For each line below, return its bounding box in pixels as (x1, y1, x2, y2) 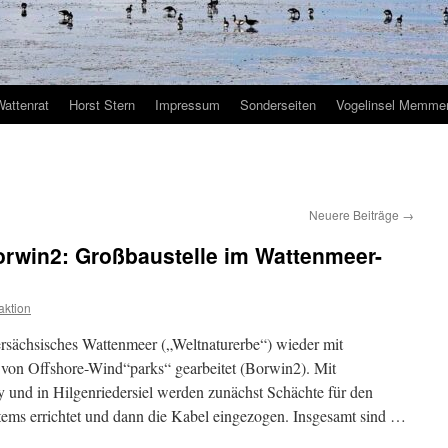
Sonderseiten (240, 95, 316, 114)
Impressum (155, 95, 220, 114)
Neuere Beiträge (309, 206, 402, 223)
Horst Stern (69, 95, 135, 114)
